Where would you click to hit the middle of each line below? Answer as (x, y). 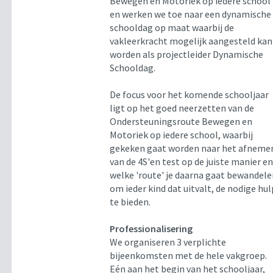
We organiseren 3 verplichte (168, 242)
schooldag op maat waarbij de (172, 28)
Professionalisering (151, 229)
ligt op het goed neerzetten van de (182, 108)
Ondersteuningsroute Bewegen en (181, 122)
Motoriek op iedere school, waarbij (182, 135)
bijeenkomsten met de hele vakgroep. (189, 256)
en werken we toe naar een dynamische (191, 14)
